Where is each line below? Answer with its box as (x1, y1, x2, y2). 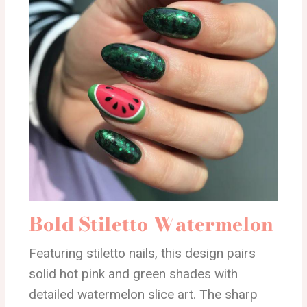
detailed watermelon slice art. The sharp (29, 286, 258, 302)
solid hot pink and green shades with (29, 265, 238, 282)
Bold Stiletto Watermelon (29, 208, 273, 238)
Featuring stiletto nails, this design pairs (29, 245, 256, 261)
